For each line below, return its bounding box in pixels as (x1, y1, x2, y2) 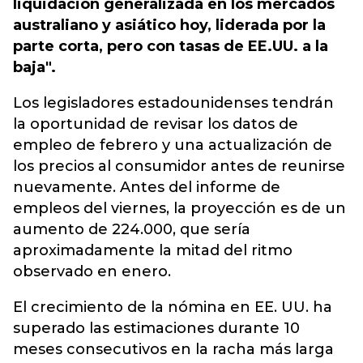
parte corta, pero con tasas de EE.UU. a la (13, 37, 328, 55)
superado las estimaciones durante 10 (13, 319, 300, 337)
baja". (13, 58, 56, 76)
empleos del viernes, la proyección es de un (13, 199, 346, 217)
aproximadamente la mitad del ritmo (13, 241, 293, 259)
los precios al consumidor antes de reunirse (13, 157, 345, 175)
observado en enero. (13, 263, 171, 280)
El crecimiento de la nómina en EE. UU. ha (13, 298, 332, 316)
